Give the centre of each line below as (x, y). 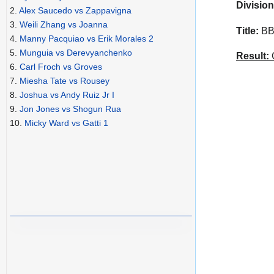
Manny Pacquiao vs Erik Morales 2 (87, 39)
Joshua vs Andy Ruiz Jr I (67, 95)
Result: (253, 56)
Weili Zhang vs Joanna (64, 25)
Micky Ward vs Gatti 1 (66, 123)
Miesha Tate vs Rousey (65, 81)
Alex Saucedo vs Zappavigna (75, 11)
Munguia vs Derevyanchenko (76, 53)
